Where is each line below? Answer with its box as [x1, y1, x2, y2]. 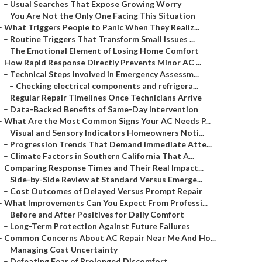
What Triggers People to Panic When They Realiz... [4, 22, 199, 32]
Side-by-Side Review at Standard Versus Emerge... [10, 174, 202, 184]
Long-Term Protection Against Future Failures [10, 221, 190, 231]
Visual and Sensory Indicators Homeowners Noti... [10, 127, 204, 137]
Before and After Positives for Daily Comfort [10, 209, 184, 219]
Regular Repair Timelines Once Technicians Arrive [10, 92, 202, 102]
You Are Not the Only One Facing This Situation [10, 11, 195, 20]
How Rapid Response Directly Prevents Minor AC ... [4, 57, 201, 67]
